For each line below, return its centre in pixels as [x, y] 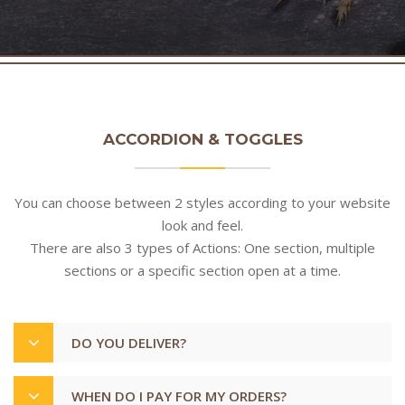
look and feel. [202, 225]
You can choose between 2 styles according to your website [202, 202]
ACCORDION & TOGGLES [202, 139]
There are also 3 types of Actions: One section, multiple [202, 248]
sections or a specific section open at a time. [202, 270]
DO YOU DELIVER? [129, 343]
